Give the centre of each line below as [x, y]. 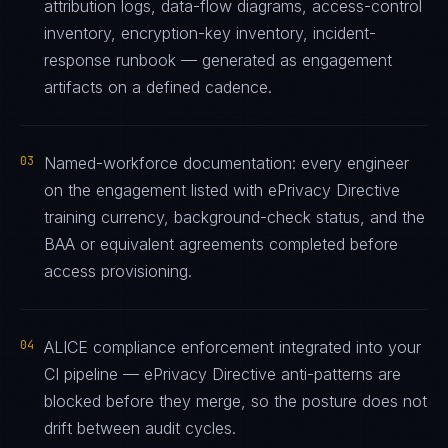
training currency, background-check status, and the [234, 217]
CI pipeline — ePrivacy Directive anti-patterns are [222, 374]
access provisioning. [118, 271]
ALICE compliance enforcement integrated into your [232, 347]
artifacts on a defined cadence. [158, 87]
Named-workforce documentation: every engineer [226, 163]
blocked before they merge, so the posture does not [235, 401]
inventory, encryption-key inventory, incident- [210, 33]
